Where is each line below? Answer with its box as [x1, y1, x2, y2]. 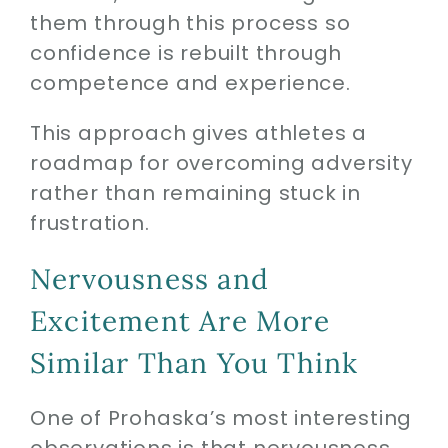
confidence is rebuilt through [29, 39, 343, 67]
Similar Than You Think [29, 345, 359, 381]
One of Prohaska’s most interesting [29, 403, 413, 432]
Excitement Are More [29, 303, 330, 339]
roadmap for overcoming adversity [29, 149, 413, 177]
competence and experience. [29, 69, 351, 97]
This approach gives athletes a [29, 119, 367, 147]
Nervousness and [29, 261, 269, 297]
